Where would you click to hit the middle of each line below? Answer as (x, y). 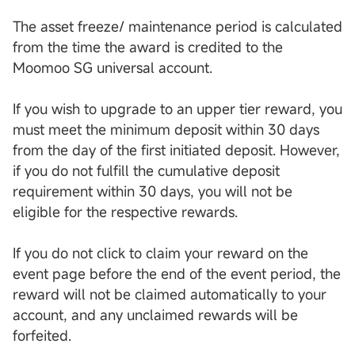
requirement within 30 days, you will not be (153, 191)
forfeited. (42, 336)
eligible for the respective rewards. (125, 212)
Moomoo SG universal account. (113, 68)
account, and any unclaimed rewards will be (155, 315)
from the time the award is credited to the (148, 47)
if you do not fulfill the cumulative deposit (146, 171)
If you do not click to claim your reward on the (160, 253)
